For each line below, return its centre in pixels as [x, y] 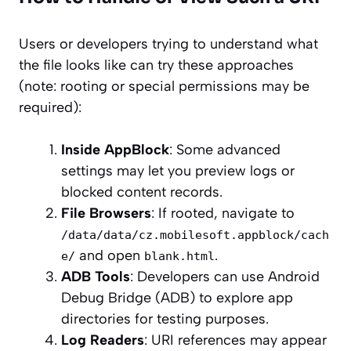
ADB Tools [96, 277]
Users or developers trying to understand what [168, 44]
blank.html [179, 257]
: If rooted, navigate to [223, 213]
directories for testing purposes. [165, 319]
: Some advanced [225, 150]
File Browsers [106, 213]
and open [110, 256]
